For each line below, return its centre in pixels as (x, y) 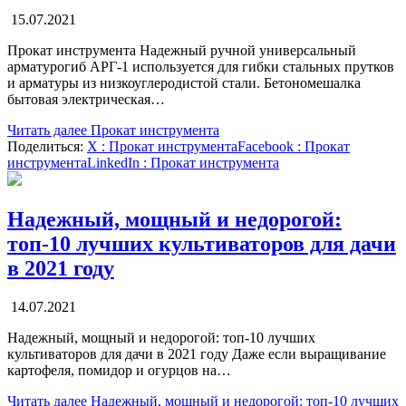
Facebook (266, 146)
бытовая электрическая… (86, 99)
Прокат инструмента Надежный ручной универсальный (182, 50)
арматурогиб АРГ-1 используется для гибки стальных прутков (201, 66)
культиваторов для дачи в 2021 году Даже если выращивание (197, 353)
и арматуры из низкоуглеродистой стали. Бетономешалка (184, 82)
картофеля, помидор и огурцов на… (119, 370)
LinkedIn (113, 162)
